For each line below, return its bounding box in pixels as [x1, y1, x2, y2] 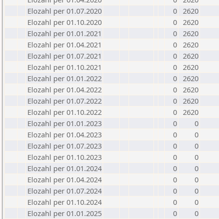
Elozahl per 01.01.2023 [27, 118, 102, 128]
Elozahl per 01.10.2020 [27, 17, 102, 27]
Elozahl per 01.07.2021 [27, 51, 102, 61]
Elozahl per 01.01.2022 [27, 73, 102, 83]
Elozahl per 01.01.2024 [27, 163, 102, 173]
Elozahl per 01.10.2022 [27, 107, 102, 117]
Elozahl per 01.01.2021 [27, 28, 102, 38]
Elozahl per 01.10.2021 [27, 62, 102, 72]
